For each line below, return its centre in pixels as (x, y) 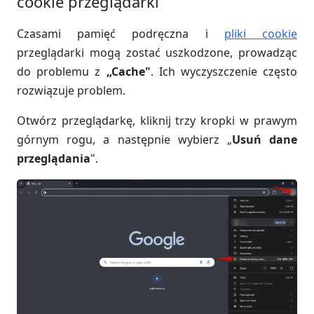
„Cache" (128, 71)
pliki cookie (261, 34)
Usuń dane (265, 139)
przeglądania (54, 158)
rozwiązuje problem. (71, 90)
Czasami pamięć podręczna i (121, 34)
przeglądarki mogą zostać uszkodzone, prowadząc (157, 53)
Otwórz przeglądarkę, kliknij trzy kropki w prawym (157, 121)
